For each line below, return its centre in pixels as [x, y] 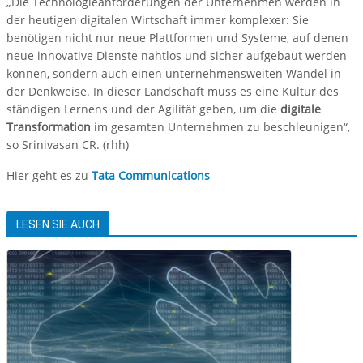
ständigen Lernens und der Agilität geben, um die [143, 109]
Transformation [49, 127]
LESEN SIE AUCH [58, 225]
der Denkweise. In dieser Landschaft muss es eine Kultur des [173, 92]
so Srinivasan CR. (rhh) [68, 145]
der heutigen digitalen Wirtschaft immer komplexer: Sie [158, 20]
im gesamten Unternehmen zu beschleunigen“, [220, 127]
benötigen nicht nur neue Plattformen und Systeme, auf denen [177, 38]
